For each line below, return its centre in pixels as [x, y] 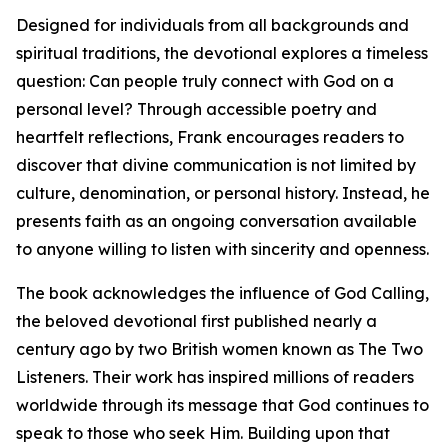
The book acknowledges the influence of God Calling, [222, 293]
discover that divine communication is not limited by [216, 165]
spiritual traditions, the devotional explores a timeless [222, 53]
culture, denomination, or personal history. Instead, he [223, 193]
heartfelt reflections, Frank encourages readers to [210, 137]
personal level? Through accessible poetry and [196, 109]
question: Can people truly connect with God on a [205, 81]
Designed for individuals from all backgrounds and [212, 25]
